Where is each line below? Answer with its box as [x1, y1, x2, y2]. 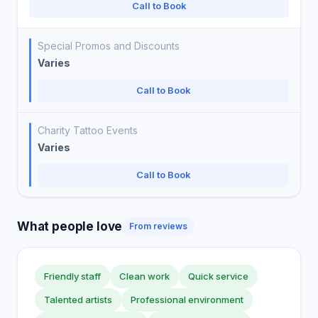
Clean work [119, 270, 170, 282]
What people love [17, 219, 123, 234]
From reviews [129, 221, 188, 231]
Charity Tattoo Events [38, 124, 138, 136]
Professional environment [131, 294, 243, 305]
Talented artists [44, 294, 112, 305]
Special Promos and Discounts [38, 40, 180, 52]
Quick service [188, 270, 248, 282]
